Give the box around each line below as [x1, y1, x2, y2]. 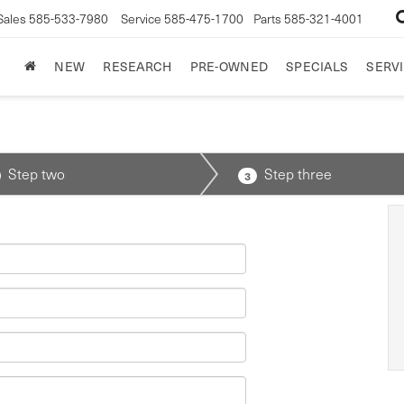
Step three [264, 164, 332, 183]
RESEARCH [103, 57, 172, 75]
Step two [7, 164, 65, 183]
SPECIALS [286, 57, 349, 75]
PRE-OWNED [189, 57, 269, 75]
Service [121, 9, 162, 27]
